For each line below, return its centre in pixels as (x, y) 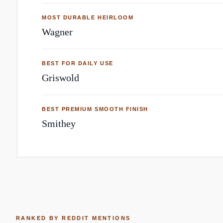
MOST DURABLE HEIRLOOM (88, 17)
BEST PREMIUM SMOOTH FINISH (95, 109)
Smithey (59, 123)
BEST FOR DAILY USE (78, 63)
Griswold (60, 78)
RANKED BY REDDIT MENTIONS (73, 218)
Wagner (57, 32)
